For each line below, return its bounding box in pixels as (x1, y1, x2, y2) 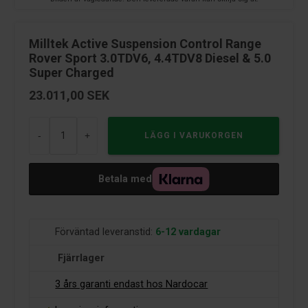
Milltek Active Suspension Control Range (29, 36, 262, 51)
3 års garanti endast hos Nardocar (55, 278, 208, 291)
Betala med (98, 173, 152, 185)
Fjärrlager (58, 252, 105, 265)
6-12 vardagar (155, 226, 221, 239)
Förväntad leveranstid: (52, 226, 156, 239)
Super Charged (29, 65, 115, 80)
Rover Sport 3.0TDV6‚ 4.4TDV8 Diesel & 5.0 (29, 50, 272, 65)
